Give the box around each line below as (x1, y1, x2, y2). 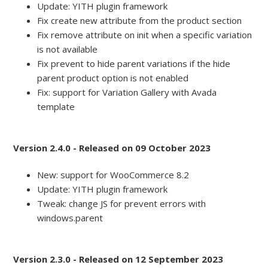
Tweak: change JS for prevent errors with (37, 197, 206, 210)
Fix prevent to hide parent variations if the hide (37, 57, 231, 70)
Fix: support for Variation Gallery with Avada (37, 86, 217, 99)
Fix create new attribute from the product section (37, 14, 242, 27)
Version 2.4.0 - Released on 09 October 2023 (13, 142, 211, 154)
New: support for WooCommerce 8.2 (37, 169, 190, 181)
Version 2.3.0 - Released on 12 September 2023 (13, 253, 224, 266)
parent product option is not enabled (37, 72, 189, 84)
